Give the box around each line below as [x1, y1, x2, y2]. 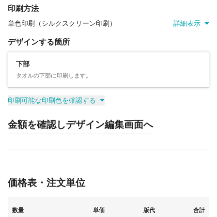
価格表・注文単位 [8, 176, 85, 188]
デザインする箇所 [8, 37, 70, 46]
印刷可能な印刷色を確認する [8, 96, 96, 104]
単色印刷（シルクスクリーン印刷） [8, 19, 116, 27]
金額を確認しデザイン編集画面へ [8, 118, 153, 130]
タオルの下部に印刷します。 [16, 72, 92, 79]
